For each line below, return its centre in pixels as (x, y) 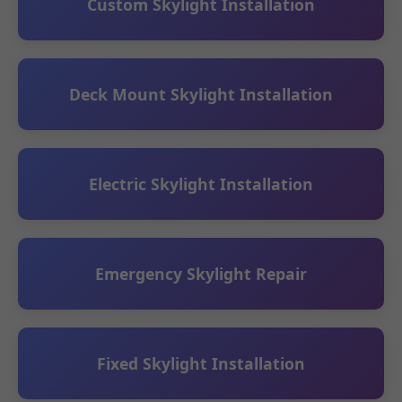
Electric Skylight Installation (201, 184)
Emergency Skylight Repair (201, 273)
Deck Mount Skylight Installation (201, 94)
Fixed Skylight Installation (201, 363)
